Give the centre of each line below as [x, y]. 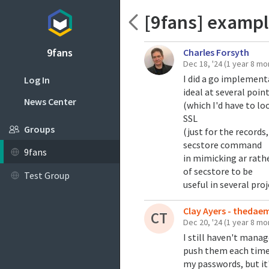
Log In [37, 80]
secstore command [222, 144]
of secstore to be [218, 171]
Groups [39, 129]
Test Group [47, 175]
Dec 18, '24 [203, 63]
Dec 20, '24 [203, 222]
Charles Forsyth [216, 52]
